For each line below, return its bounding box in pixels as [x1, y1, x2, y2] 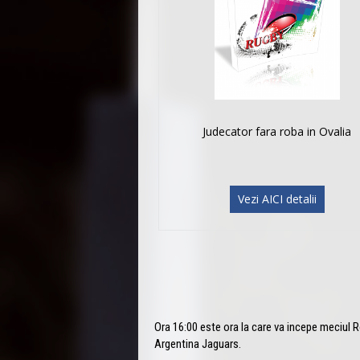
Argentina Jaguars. [154, 336, 241, 351]
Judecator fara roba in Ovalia [202, 123, 352, 139]
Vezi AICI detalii [237, 190, 317, 207]
